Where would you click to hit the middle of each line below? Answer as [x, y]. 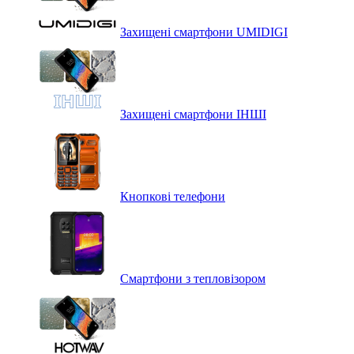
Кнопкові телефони [173, 196]
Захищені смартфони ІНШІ [193, 114]
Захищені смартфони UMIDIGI [204, 32]
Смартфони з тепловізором [193, 279]
